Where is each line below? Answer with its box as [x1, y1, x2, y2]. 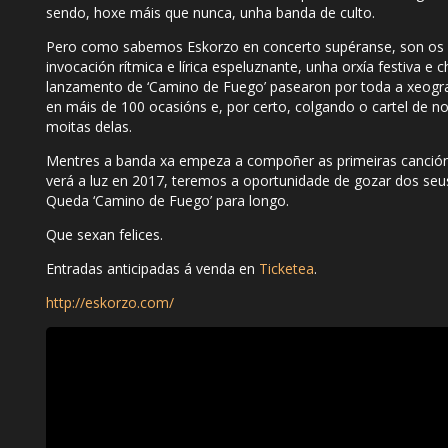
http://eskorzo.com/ [46, 293, 174, 313]
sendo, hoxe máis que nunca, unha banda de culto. [46, 3, 375, 23]
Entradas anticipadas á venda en [46, 259, 259, 279]
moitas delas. [46, 117, 132, 137]
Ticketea [259, 259, 314, 279]
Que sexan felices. [46, 225, 163, 245]
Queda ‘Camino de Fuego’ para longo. [46, 191, 289, 211]
